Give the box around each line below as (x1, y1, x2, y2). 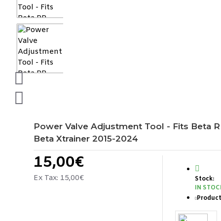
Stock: (194, 175, 214, 183)
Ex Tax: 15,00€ (34, 173, 84, 183)
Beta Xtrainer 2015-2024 (34, 134, 138, 144)
